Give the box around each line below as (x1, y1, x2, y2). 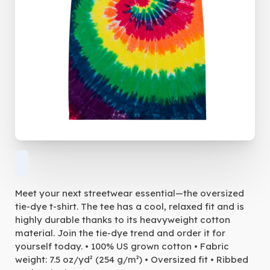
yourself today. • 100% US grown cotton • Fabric (14, 240, 229, 252)
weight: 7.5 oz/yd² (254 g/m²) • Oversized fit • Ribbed (14, 253, 248, 265)
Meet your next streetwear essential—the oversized (14, 187, 244, 199)
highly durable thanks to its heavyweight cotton (14, 213, 230, 225)
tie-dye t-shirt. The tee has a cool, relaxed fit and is (14, 200, 244, 212)
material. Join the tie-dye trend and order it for (14, 227, 225, 239)
